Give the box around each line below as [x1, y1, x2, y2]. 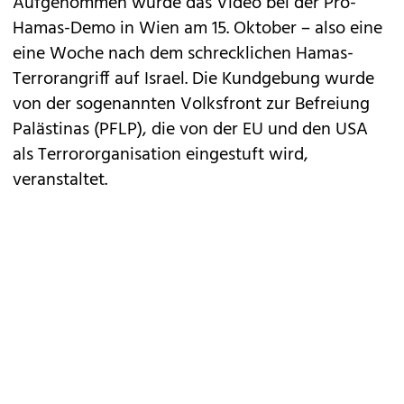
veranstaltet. [13, 166, 107, 195]
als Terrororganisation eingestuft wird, [13, 141, 308, 170]
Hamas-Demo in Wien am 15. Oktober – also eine [13, 14, 382, 43]
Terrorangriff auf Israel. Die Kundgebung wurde [13, 65, 374, 94]
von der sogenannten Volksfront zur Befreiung [13, 90, 370, 119]
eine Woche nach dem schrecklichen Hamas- [13, 40, 353, 69]
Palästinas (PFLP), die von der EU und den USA [13, 115, 368, 144]
